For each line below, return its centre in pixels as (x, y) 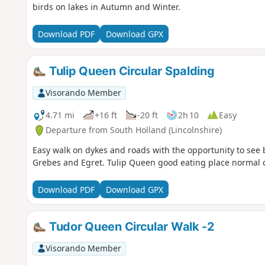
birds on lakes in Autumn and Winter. (106, 7)
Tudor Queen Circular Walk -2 (130, 227)
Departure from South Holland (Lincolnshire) (133, 130)
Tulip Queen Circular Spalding (130, 71)
